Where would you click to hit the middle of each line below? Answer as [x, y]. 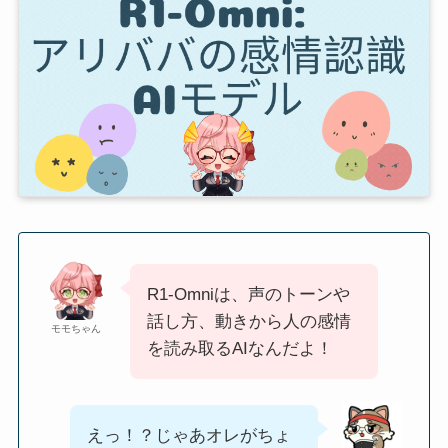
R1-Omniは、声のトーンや [248, 295]
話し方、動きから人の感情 [248, 322]
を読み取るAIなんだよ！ [239, 349]
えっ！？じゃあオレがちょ [188, 436]
